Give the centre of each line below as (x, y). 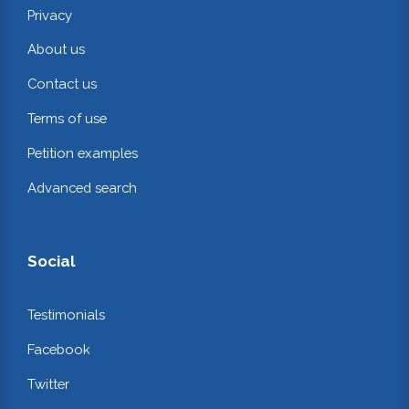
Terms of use (67, 119)
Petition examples (83, 153)
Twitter (48, 383)
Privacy (50, 15)
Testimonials (66, 314)
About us (56, 49)
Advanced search (82, 188)
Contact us (62, 84)
